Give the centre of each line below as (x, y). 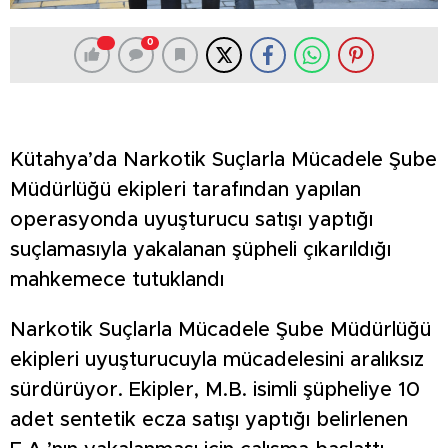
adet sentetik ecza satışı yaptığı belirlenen (209, 419)
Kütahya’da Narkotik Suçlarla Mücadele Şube (223, 159)
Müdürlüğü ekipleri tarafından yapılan (185, 189)
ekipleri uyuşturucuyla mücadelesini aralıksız (217, 359)
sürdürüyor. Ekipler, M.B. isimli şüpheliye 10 (215, 389)
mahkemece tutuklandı (117, 279)
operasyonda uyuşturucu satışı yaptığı (191, 219)
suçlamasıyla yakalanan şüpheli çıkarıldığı (200, 249)
